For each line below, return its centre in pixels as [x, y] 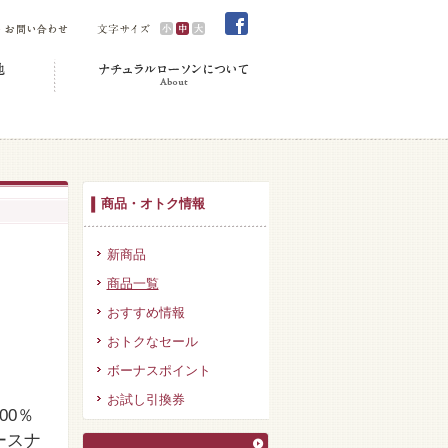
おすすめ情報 [145, 312]
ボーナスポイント [158, 370]
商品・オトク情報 [152, 203]
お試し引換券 [145, 399]
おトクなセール [152, 341]
